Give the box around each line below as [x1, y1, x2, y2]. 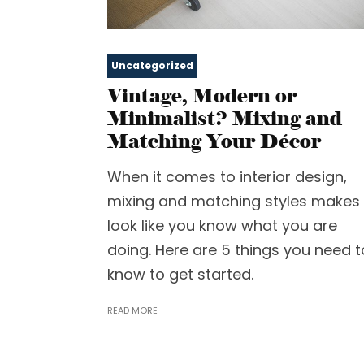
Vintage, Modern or [107, 83, 297, 107]
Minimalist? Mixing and [107, 106, 342, 130]
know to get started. [107, 263, 253, 284]
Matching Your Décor [107, 128, 321, 153]
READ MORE [107, 303, 158, 317]
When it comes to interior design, [107, 166, 347, 187]
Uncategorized [111, 58, 193, 72]
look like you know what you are [107, 214, 337, 236]
